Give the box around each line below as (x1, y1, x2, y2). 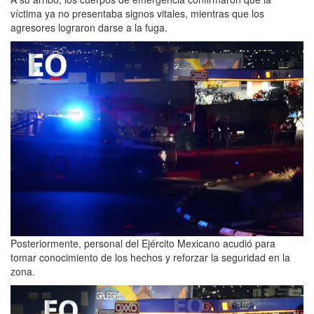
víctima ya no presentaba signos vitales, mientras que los (11, 6, 264, 20)
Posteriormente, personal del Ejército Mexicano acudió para (11, 236, 275, 251)
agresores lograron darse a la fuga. (11, 20, 168, 34)
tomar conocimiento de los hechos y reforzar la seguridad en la (11, 250, 290, 265)
